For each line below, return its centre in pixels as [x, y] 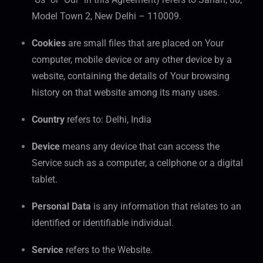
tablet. [45, 180]
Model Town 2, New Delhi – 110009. [107, 16]
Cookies [49, 43]
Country [48, 120]
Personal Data [61, 207]
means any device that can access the [140, 147]
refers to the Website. [108, 250]
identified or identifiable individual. [103, 223]
